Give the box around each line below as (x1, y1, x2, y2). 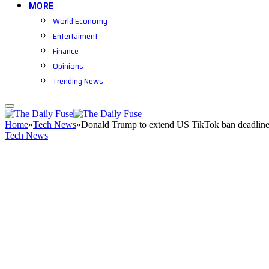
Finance (53, 44, 79, 58)
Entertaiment (53, 29, 98, 43)
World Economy (53, 14, 107, 28)
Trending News (53, 74, 103, 88)
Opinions (53, 59, 83, 73)
